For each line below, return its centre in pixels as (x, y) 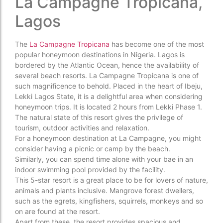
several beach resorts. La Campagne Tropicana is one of (107, 75)
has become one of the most (157, 44)
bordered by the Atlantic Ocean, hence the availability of (107, 65)
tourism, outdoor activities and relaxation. (82, 127)
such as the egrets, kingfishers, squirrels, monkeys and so (109, 201)
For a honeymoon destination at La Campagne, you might (108, 138)
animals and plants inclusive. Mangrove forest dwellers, (105, 190)
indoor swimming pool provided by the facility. (90, 169)
